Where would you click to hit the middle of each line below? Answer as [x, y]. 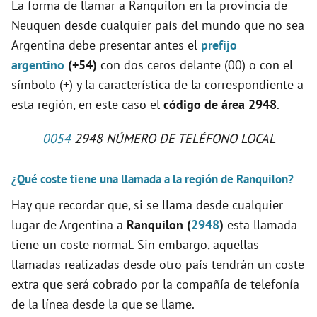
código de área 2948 [220, 105]
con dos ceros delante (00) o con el [195, 65]
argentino [38, 65]
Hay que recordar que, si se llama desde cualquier [147, 205]
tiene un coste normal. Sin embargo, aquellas [135, 245]
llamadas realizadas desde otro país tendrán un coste [158, 265]
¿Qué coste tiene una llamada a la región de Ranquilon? [152, 179]
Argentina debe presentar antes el [106, 45]
